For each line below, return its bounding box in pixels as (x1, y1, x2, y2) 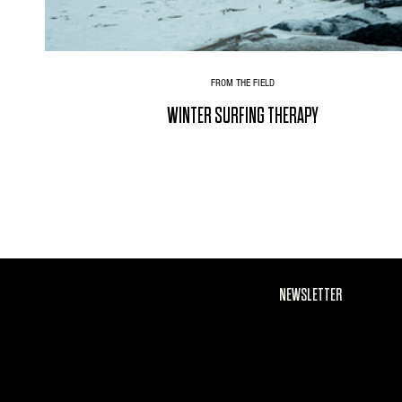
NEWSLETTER (278, 284, 342, 306)
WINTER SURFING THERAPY (167, 103, 319, 130)
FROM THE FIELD (211, 77, 275, 90)
